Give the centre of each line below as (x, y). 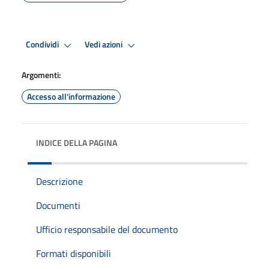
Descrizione (59, 181)
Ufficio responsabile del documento (107, 229)
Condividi (43, 45)
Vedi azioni (104, 45)
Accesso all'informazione (71, 96)
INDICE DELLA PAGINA (77, 142)
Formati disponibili (74, 253)
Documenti (58, 205)
